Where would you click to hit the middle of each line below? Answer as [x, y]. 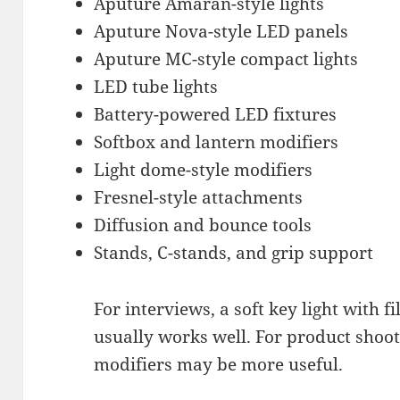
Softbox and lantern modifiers [217, 142]
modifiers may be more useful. [219, 364]
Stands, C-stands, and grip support [234, 252]
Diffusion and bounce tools [203, 225]
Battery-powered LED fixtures [216, 114]
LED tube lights [156, 86]
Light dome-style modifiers [204, 169]
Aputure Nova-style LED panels [221, 31]
